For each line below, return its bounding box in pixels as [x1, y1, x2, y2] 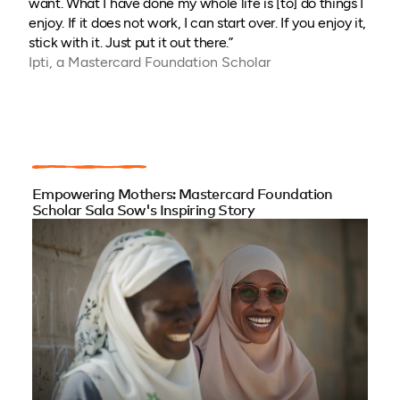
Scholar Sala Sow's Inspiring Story [31, 204, 255, 219]
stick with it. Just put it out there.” [29, 34, 233, 52]
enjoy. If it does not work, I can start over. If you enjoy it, [29, 14, 367, 32]
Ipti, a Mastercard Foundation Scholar [29, 54, 271, 71]
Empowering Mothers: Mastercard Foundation [31, 187, 333, 203]
